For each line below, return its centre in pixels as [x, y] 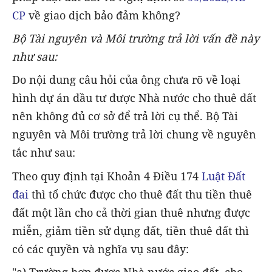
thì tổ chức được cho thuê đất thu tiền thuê [140, 194]
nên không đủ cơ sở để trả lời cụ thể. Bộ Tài [125, 116]
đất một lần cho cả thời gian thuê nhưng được [131, 212]
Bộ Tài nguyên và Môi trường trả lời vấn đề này [136, 39]
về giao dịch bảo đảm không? [103, 15]
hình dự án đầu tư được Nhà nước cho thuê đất [134, 98]
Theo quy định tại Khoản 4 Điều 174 [107, 176]
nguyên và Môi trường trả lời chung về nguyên [134, 134]
